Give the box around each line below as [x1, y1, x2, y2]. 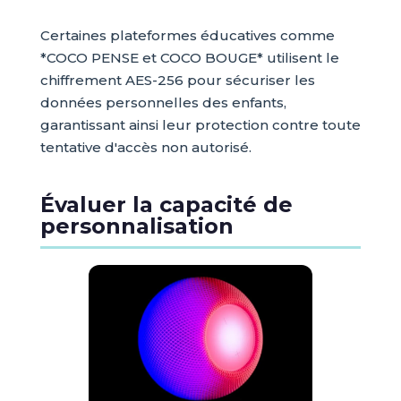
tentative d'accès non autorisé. [39, 139, 252, 157]
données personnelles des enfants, [39, 94, 286, 112]
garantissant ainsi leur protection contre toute [39, 116, 361, 134]
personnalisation [39, 213, 234, 240]
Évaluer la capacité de [39, 192, 293, 218]
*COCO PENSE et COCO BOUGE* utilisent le [39, 49, 339, 67]
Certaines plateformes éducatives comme [39, 27, 335, 45]
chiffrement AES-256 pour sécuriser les [39, 72, 315, 90]
